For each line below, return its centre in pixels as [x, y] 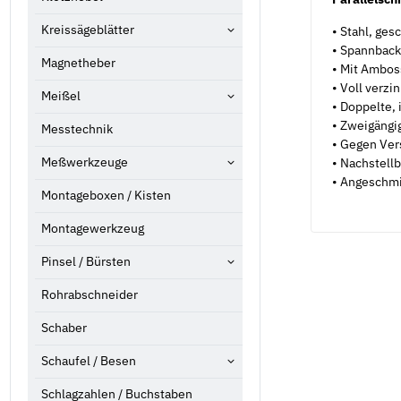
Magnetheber [78, 63]
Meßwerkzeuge [85, 162]
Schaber [64, 328]
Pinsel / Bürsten [86, 262]
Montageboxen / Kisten [106, 196]
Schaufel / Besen [89, 361]
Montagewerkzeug [93, 229]
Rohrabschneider [90, 295]
